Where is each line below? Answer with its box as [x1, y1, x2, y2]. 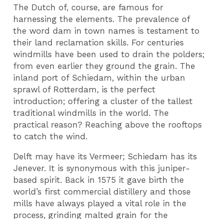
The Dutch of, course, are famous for [13, 2, 164, 13]
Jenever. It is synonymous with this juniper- [13, 163, 191, 173]
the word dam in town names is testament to [13, 26, 200, 36]
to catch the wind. [13, 131, 88, 142]
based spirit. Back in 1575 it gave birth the [13, 175, 184, 185]
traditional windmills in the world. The [13, 108, 169, 118]
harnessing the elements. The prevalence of [13, 14, 190, 24]
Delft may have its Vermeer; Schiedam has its [13, 151, 197, 161]
